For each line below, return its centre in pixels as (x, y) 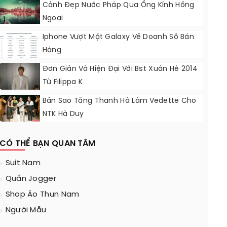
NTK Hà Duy (63, 114)
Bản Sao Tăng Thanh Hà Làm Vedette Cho (119, 101)
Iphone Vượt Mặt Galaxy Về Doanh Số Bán (118, 37)
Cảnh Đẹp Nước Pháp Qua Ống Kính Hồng (118, 5)
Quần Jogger (31, 179)
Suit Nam (23, 163)
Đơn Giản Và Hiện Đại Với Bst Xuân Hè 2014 (120, 69)
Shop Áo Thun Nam (42, 195)
